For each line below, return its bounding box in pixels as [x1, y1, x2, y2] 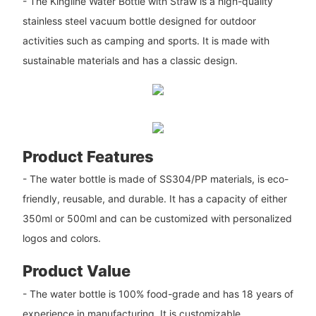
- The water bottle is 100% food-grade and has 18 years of [22, 287, 293, 300]
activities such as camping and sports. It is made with [22, 35, 269, 47]
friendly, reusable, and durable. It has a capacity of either [22, 193, 287, 205]
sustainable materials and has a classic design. [22, 54, 238, 67]
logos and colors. [22, 232, 101, 245]
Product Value [22, 262, 130, 281]
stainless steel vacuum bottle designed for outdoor [22, 15, 256, 28]
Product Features [22, 147, 154, 166]
